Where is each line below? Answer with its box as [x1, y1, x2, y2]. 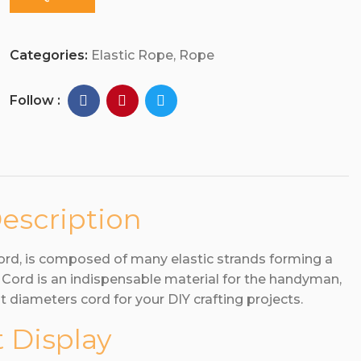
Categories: [9, 48, 91, 63]
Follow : [9, 93, 64, 108]
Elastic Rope [90, 48, 173, 63]
